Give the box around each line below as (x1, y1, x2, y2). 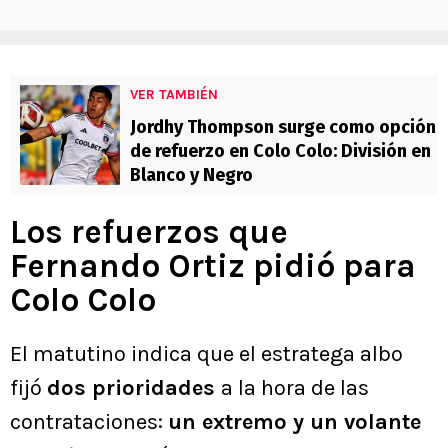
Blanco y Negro (130, 164, 253, 187)
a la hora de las (221, 375, 369, 402)
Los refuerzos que (10, 213, 288, 252)
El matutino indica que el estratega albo (10, 341, 403, 368)
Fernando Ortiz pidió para (10, 247, 416, 286)
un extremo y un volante (168, 409, 421, 436)
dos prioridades (47, 375, 221, 402)
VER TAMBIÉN (130, 86, 218, 104)
